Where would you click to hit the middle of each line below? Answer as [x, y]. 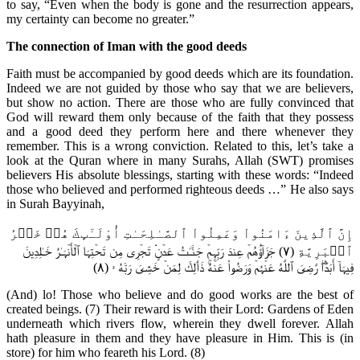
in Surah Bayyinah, [55, 203]
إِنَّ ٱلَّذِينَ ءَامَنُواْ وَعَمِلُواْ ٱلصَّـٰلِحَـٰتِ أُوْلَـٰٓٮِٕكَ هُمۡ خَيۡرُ [182, 233]
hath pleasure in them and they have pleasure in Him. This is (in [180, 337]
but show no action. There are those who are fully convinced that [180, 102]
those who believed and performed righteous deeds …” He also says [180, 189]
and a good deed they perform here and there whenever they [180, 131]
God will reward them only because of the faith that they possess [180, 117]
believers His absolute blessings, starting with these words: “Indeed [180, 174]
